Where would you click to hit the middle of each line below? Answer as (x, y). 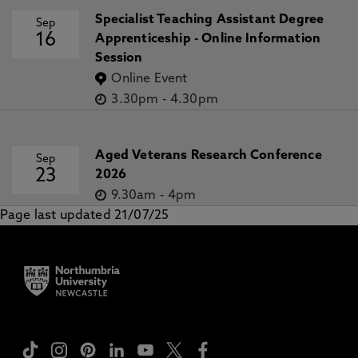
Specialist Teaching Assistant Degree (210, 20)
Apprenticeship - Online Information (208, 39)
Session (119, 58)
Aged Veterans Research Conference (209, 156)
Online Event (149, 79)
